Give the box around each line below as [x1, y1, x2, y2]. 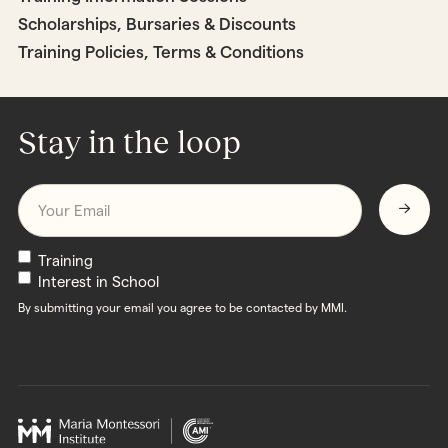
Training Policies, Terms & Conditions [17, 43, 304, 62]
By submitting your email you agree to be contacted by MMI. [17, 300, 347, 314]
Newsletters [16, 250, 97, 268]
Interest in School [37, 272, 159, 290]
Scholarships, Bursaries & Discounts [17, 15, 296, 34]
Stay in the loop [17, 123, 241, 160]
